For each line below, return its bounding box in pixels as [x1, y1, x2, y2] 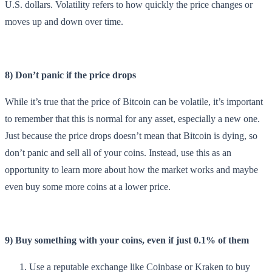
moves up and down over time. [5, 16, 123, 27]
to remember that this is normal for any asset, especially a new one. [5, 113, 260, 124]
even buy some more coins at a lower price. [5, 181, 171, 192]
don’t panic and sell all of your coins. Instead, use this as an [5, 147, 231, 158]
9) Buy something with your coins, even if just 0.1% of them [5, 234, 249, 245]
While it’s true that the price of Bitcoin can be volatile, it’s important [5, 96, 263, 107]
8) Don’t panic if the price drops [5, 69, 136, 80]
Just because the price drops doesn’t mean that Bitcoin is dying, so [5, 130, 257, 141]
